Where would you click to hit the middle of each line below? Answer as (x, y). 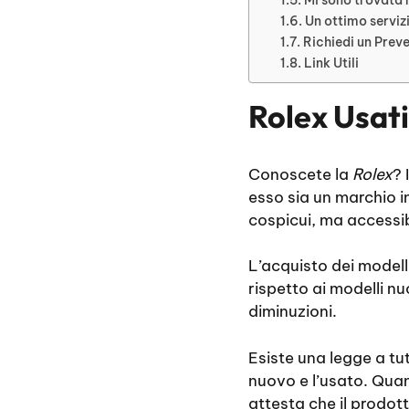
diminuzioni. (293, 312)
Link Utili (331, 63)
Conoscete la (300, 174)
